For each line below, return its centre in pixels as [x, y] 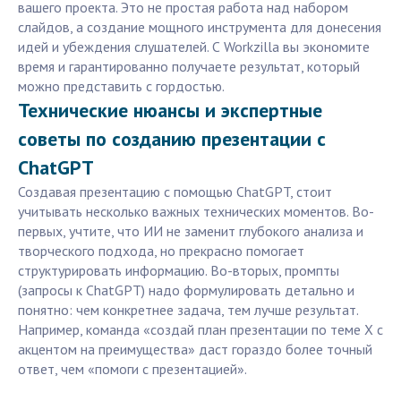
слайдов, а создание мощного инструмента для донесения [200, 27]
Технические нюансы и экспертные [170, 111]
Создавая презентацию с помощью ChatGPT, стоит [175, 192]
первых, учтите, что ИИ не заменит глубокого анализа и [191, 231]
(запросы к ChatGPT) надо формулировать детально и [186, 290]
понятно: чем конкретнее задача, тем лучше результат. [188, 310]
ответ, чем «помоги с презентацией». [132, 369]
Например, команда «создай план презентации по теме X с [200, 330]
